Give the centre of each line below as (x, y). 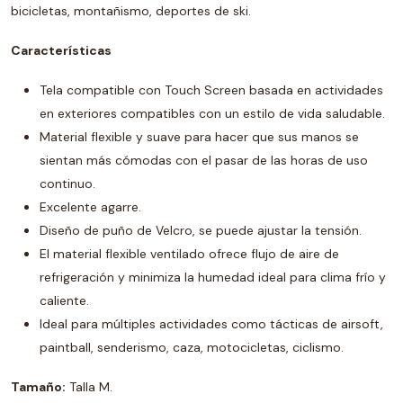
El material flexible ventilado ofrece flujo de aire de (189, 254)
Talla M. (89, 387)
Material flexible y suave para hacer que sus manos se (199, 137)
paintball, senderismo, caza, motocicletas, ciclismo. (192, 347)
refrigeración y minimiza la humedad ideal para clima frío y (213, 277)
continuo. (67, 184)
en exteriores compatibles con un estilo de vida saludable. (212, 113)
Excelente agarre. (90, 207)
